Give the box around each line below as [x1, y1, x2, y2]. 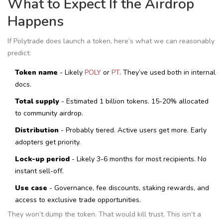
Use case [15, 183, 47, 193]
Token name [15, 68, 58, 78]
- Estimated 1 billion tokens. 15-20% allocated [59, 97, 209, 107]
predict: [7, 48, 31, 58]
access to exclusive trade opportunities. [15, 195, 141, 205]
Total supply [15, 97, 59, 107]
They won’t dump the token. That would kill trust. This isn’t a [7, 210, 201, 220]
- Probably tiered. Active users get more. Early [59, 125, 207, 135]
